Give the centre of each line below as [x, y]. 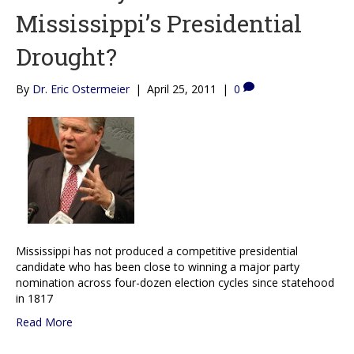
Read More [44, 322]
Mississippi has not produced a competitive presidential [157, 250]
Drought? [66, 56]
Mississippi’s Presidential [159, 23]
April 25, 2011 [182, 88]
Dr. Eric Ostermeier [81, 88]
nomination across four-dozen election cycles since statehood [175, 282]
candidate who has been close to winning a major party [158, 266]
